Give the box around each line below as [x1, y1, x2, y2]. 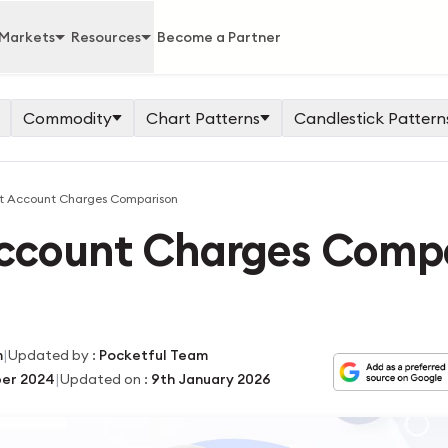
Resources [71, 28, 141, 46]
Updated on [59, 370, 141, 388]
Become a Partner [157, 28, 281, 46]
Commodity [22, 108, 112, 128]
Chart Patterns [145, 108, 260, 128]
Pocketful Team [98, 346, 208, 364]
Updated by [7, 346, 89, 364]
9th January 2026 [150, 370, 271, 388]
